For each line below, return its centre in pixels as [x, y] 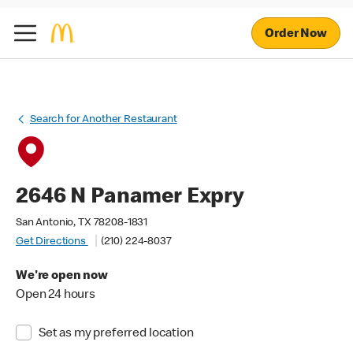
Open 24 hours [56, 295]
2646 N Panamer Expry [130, 198]
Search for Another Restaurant [104, 120]
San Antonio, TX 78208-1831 [82, 223]
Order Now [296, 34]
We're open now [62, 277]
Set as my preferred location [116, 334]
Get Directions [52, 242]
